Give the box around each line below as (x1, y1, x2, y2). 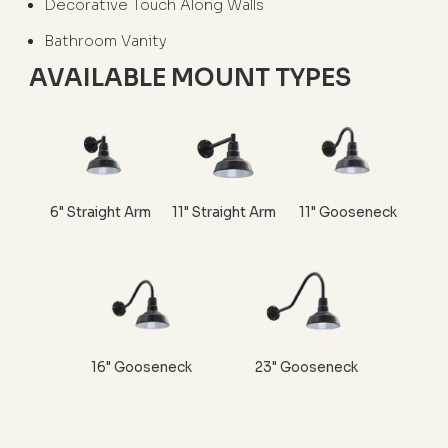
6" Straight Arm (49, 204, 151, 222)
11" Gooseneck (298, 204, 397, 222)
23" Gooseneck (254, 358, 358, 376)
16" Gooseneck (91, 358, 192, 376)
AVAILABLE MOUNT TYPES (29, 63, 352, 94)
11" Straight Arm (171, 204, 276, 222)
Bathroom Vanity (43, 32, 167, 51)
